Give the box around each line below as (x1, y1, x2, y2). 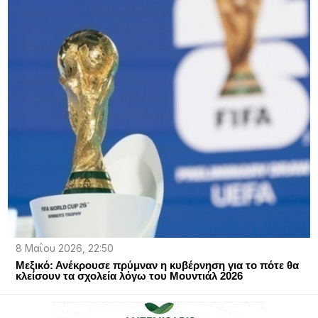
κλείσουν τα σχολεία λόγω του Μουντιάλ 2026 (15, 270, 243, 283)
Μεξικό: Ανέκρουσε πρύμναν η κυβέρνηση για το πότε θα (15, 259, 299, 272)
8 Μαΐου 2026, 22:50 (15, 243, 114, 255)
